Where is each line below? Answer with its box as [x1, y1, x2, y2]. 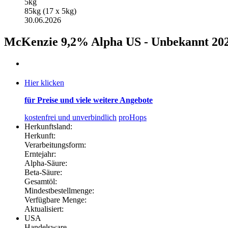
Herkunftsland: [24, 122, 72, 131]
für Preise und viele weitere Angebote [24, 95, 153, 104]
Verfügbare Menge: [24, 195, 87, 204]
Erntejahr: [24, 149, 56, 158]
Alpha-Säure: [24, 158, 67, 167]
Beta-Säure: [24, 167, 62, 177]
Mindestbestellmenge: [24, 186, 94, 195]
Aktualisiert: [24, 204, 64, 213]
